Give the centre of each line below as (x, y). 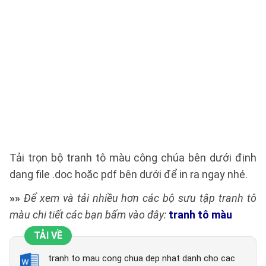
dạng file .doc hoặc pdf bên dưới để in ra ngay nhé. (129, 175)
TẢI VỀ (48, 236)
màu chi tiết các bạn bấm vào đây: (88, 215)
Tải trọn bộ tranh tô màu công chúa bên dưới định (133, 158)
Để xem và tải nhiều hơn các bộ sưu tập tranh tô (138, 198)
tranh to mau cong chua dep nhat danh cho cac (142, 259)
